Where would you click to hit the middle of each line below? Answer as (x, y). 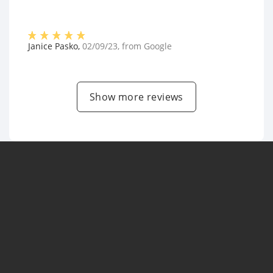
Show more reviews (136, 97)
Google (158, 46)
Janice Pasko (53, 46)
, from (131, 46)
